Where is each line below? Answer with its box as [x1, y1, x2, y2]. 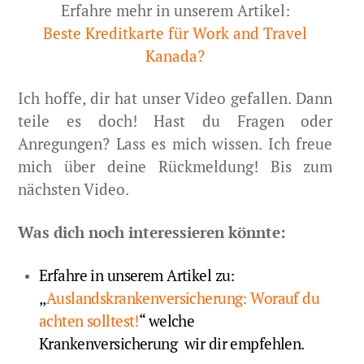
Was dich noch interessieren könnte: [18, 221, 287, 242]
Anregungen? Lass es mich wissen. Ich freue [18, 133, 333, 154]
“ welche [138, 310, 195, 331]
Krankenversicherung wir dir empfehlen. [39, 332, 305, 353]
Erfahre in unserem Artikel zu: [39, 264, 235, 285]
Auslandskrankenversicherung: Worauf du [45, 287, 320, 308]
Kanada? [145, 45, 206, 66]
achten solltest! [39, 310, 139, 331]
